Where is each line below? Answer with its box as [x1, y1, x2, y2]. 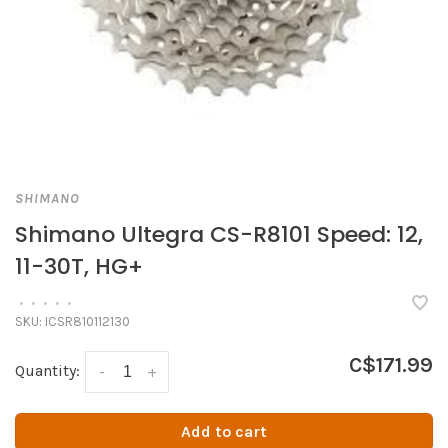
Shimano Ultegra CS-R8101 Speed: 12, [15, 219, 423, 250]
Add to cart [181, 422, 267, 442]
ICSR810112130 [42, 314, 130, 329]
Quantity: [15, 361, 80, 380]
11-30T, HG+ [15, 251, 143, 282]
